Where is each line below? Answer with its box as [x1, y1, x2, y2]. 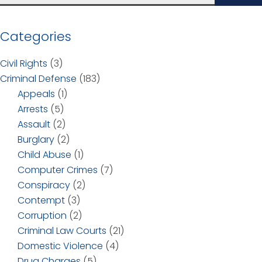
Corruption [18, 209, 67, 223]
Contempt [18, 194, 65, 208]
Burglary [18, 133, 54, 147]
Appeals [18, 87, 55, 101]
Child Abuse [18, 148, 71, 162]
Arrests [18, 102, 48, 116]
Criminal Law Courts [18, 224, 106, 238]
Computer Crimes [18, 163, 98, 177]
